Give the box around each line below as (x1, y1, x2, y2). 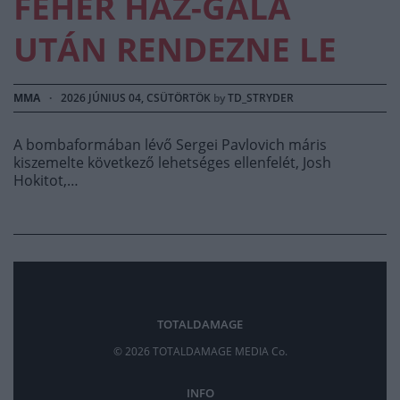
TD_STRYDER (228, 90, 294, 106)
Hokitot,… (13, 171, 79, 191)
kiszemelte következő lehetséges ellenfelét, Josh (13, 153, 331, 173)
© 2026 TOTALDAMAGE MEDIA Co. (112, 344, 287, 360)
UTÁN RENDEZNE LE (13, 27, 337, 72)
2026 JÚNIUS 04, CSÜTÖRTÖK (61, 90, 211, 106)
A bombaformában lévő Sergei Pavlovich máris (13, 135, 327, 155)
